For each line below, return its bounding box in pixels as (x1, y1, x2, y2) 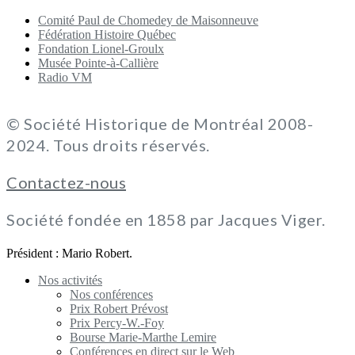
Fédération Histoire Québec (38, 28, 176, 42)
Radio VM (38, 71, 92, 85)
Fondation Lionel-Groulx (38, 42, 164, 56)
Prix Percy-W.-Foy (70, 316, 164, 330)
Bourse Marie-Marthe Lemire (70, 330, 216, 345)
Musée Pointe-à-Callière (38, 56, 158, 71)
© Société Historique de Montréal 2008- (6, 114, 313, 134)
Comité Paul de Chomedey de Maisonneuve (38, 13, 258, 28)
